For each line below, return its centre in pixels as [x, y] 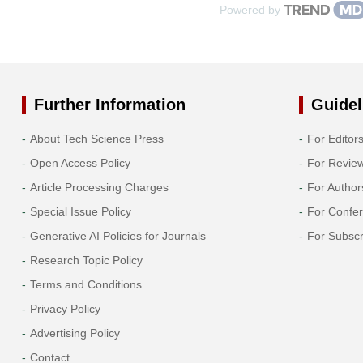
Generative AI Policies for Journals [117, 235]
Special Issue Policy [80, 211]
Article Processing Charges [99, 187]
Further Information [109, 104]
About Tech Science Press [96, 138]
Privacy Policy [65, 308]
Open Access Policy [80, 162]
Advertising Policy [75, 333]
